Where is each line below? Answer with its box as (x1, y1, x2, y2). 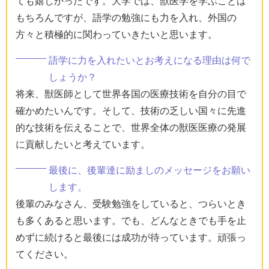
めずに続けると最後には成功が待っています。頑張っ (16, 230, 246, 244)
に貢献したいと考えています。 (16, 137, 150, 151)
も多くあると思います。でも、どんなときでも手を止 (16, 213, 246, 228)
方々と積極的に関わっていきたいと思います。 (16, 27, 217, 41)
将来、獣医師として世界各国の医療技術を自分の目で (16, 86, 246, 101)
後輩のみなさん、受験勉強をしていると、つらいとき (16, 196, 246, 211)
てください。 (16, 247, 73, 261)
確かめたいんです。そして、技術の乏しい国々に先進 (16, 103, 246, 118)
